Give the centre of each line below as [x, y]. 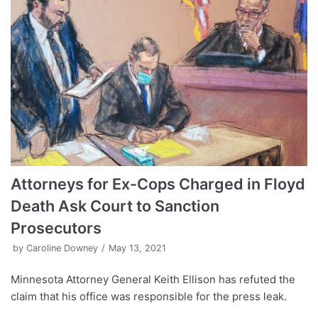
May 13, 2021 [137, 248]
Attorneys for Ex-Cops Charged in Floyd [158, 183]
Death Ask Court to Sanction [115, 205]
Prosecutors [56, 227]
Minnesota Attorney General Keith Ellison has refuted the [153, 279]
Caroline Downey [62, 248]
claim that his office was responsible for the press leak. [149, 296]
